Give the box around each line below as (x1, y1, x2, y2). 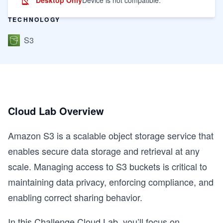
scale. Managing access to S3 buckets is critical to (8, 160, 207, 173)
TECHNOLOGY (8, 15, 60, 24)
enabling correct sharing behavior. (8, 191, 142, 204)
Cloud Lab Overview (8, 104, 104, 118)
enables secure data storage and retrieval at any (8, 144, 200, 157)
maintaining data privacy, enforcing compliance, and (8, 175, 214, 188)
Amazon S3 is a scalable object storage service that (8, 129, 214, 142)
